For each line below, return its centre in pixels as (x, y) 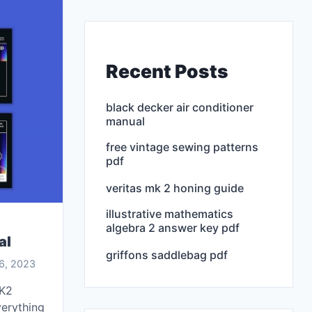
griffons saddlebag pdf (167, 255)
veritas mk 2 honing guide (175, 188)
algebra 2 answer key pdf (173, 227)
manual (125, 121)
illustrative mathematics (170, 213)
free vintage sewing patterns (182, 147)
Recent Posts (167, 71)
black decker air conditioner (180, 107)
